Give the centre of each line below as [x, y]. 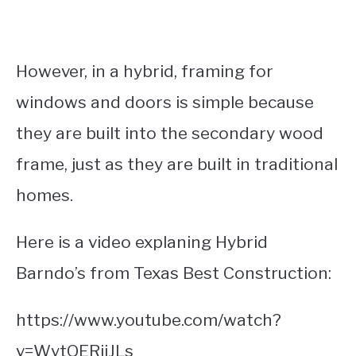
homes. [44, 195]
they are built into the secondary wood [170, 133]
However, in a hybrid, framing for [145, 72]
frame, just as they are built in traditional [177, 164]
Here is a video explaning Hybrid [142, 242]
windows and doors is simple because [165, 103]
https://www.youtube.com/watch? [149, 320]
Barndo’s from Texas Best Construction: [174, 273]
